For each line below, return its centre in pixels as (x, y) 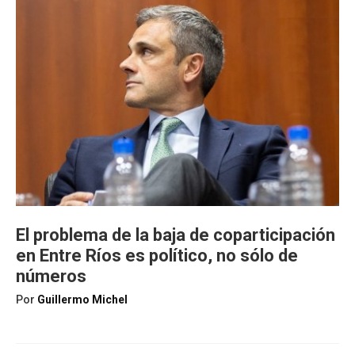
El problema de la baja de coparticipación (176, 235)
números (51, 276)
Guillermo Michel (82, 300)
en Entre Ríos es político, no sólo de (157, 256)
